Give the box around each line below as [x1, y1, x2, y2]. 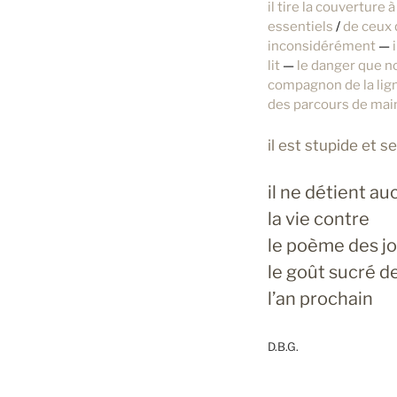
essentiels [268, 19, 336, 35]
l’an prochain [268, 288, 373, 310]
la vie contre [268, 208, 370, 230]
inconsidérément [268, 38, 378, 55]
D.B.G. [268, 339, 299, 354]
